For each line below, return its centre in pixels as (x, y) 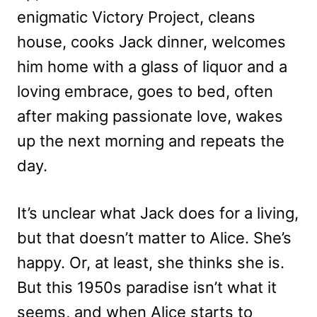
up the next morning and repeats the (151, 140)
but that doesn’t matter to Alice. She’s (154, 237)
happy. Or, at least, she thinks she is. (151, 262)
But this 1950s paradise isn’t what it (147, 287)
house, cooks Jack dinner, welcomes (151, 41)
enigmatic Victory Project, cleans (136, 17)
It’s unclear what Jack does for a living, (158, 213)
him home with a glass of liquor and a (152, 66)
